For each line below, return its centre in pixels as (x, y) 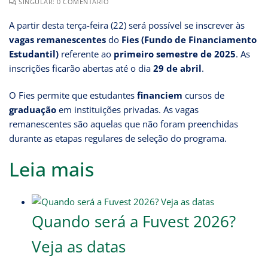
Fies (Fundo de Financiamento (189, 39)
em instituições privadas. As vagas (127, 109)
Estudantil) (34, 54)
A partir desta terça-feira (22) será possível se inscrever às (127, 25)
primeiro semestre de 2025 (175, 54)
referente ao (86, 54)
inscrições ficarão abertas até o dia (81, 68)
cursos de (203, 95)
